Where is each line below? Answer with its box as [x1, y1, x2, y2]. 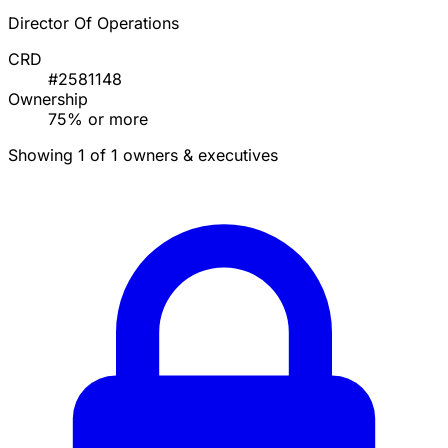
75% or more [48, 109, 148, 130]
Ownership [8, 89, 88, 110]
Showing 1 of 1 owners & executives [8, 145, 278, 166]
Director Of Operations [8, 13, 179, 34]
